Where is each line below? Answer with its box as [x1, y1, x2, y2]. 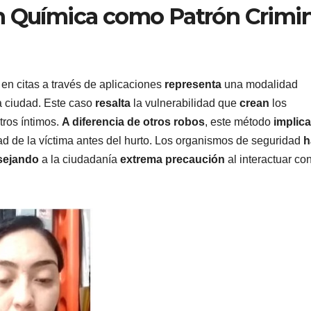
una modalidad [221, 78, 298, 90]
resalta [95, 96, 131, 109]
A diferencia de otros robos [62, 115, 205, 128]
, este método [205, 115, 274, 128]
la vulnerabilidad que [131, 96, 239, 109]
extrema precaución [120, 153, 225, 165]
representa [165, 78, 221, 90]
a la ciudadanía [39, 153, 120, 165]
